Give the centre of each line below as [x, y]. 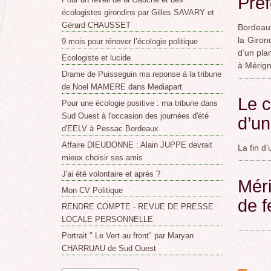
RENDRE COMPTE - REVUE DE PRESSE [137, 206]
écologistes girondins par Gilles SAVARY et [138, 12]
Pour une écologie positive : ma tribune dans [139, 103]
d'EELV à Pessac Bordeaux [110, 128]
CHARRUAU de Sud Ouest [109, 248]
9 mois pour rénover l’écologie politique [129, 41]
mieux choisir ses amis [102, 157]
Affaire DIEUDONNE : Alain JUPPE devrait [137, 145]
